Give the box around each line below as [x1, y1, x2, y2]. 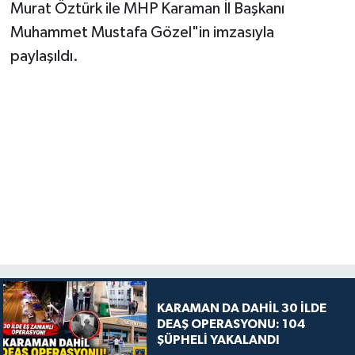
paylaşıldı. [10, 48, 78, 64]
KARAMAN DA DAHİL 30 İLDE [156, 302, 326, 315]
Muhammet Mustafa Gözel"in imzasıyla [10, 24, 274, 40]
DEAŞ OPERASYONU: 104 [156, 318, 306, 331]
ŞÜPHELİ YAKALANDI [156, 334, 280, 347]
